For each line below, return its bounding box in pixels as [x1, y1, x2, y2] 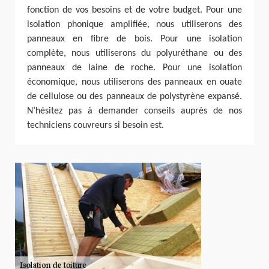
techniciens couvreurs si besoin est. [27, 121, 164, 130]
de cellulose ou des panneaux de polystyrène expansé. [27, 92, 242, 101]
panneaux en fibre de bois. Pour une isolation [27, 34, 242, 44]
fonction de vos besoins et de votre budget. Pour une [27, 5, 242, 15]
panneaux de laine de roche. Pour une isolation [27, 63, 242, 73]
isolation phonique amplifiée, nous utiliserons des [27, 20, 242, 29]
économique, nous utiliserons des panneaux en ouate [27, 77, 242, 87]
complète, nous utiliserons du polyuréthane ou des [27, 49, 242, 58]
